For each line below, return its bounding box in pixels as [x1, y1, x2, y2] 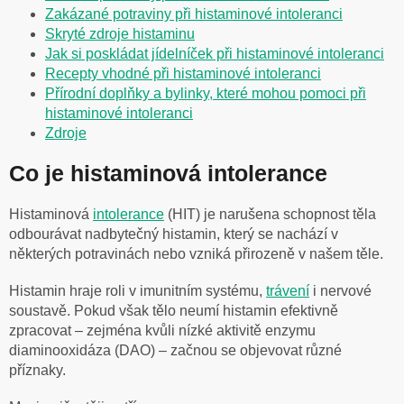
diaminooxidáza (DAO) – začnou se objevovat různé [9, 343, 342, 359]
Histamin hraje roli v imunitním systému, [9, 283, 266, 299]
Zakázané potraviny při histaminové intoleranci [45, 5, 343, 22]
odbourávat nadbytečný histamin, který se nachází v [9, 226, 338, 243]
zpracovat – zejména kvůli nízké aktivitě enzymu [9, 323, 316, 339]
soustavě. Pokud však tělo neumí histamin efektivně [9, 303, 338, 319]
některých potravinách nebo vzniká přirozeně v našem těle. [9, 246, 383, 262]
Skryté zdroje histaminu [45, 25, 195, 41]
